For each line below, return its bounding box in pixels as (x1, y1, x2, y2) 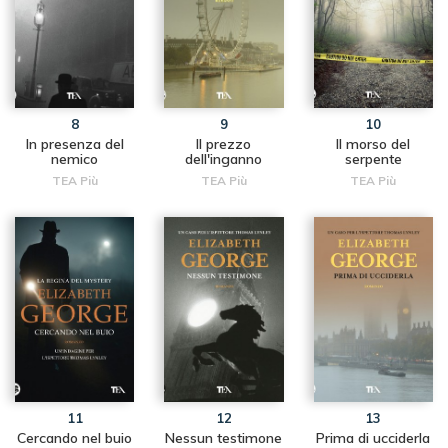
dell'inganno (185, 149, 263, 168)
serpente (344, 149, 402, 168)
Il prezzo (196, 134, 252, 153)
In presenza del (25, 134, 124, 153)
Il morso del (336, 134, 411, 153)
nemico (51, 149, 99, 168)
